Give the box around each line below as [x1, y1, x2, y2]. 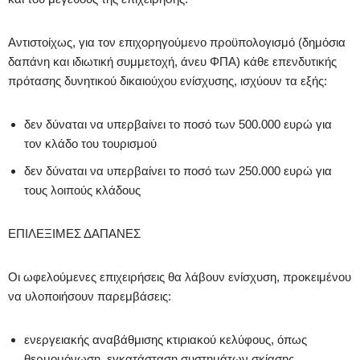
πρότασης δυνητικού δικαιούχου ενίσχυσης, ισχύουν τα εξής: [8, 73, 327, 88]
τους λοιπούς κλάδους [24, 182, 141, 197]
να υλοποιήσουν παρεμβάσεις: [8, 288, 171, 303]
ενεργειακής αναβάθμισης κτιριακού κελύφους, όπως [24, 332, 307, 346]
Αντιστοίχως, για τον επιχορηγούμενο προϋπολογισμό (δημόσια [8, 35, 346, 49]
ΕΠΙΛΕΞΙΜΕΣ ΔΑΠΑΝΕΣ [8, 226, 141, 240]
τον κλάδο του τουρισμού [24, 136, 157, 150]
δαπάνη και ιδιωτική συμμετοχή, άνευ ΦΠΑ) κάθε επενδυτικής [8, 54, 337, 68]
